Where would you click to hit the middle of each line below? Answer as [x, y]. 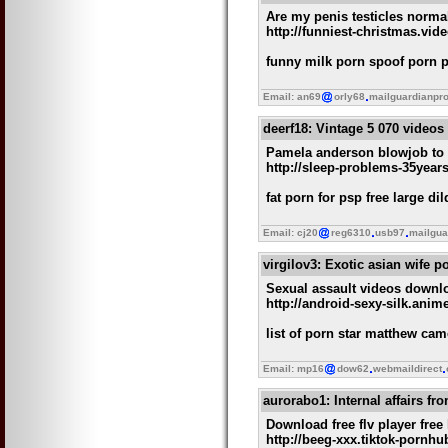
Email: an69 [292, 97]
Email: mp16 [293, 369]
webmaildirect [407, 369]
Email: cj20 [290, 233]
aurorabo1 [294, 401]
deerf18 [285, 129]
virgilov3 [290, 265]
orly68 [349, 97]
